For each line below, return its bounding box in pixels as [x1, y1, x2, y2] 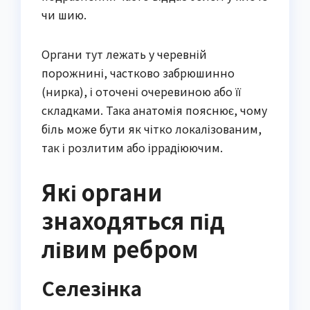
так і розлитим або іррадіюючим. [42, 138, 223, 156]
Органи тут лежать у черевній [42, 45, 207, 62]
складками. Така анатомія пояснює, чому [42, 101, 267, 118]
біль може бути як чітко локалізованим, [42, 120, 262, 137]
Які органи [42, 175, 163, 208]
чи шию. [42, 6, 86, 23]
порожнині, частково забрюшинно [42, 64, 235, 81]
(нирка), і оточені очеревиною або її [42, 82, 241, 100]
